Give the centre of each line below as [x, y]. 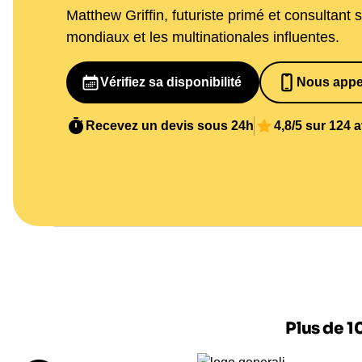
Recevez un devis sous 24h [169, 126]
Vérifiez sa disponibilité [170, 82]
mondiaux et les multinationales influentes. [202, 37]
